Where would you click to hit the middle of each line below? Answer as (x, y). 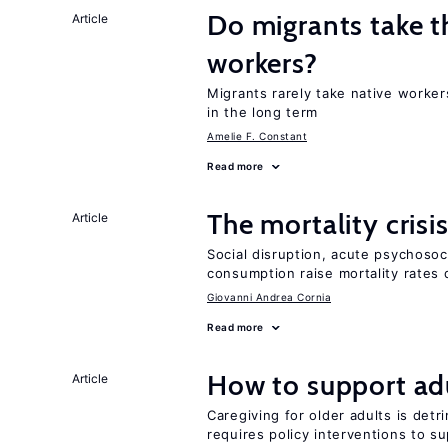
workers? (262, 63)
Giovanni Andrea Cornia (269, 297)
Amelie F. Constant (257, 136)
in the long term (263, 112)
